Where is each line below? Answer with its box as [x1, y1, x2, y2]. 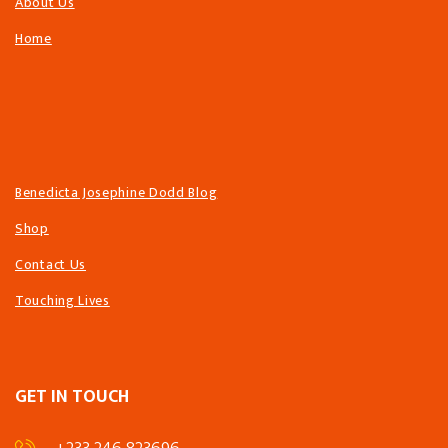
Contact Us [15, 253, 86, 277]
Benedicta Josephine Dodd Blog [15, 181, 218, 205]
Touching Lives [15, 289, 110, 313]
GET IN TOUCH [15, 382, 129, 413]
